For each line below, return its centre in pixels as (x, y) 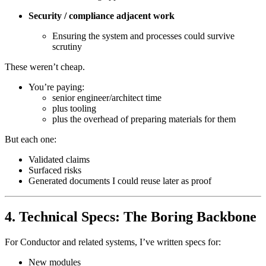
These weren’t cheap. (45, 67)
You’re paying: (56, 87)
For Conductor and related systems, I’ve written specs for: (113, 242)
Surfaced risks (55, 170)
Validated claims (59, 160)
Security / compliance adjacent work (102, 16)
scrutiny (67, 47)
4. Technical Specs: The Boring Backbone (131, 216)
